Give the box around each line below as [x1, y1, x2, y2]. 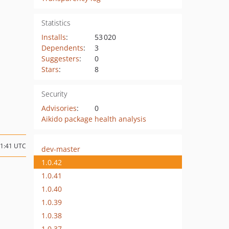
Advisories [41, 103, 77, 113]
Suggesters [41, 54, 79, 63]
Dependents [41, 43, 83, 53]
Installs [41, 32, 66, 42]
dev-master [41, 144, 80, 154]
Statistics [41, 18, 71, 28]
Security [41, 89, 67, 99]
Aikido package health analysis [41, 114, 146, 124]
